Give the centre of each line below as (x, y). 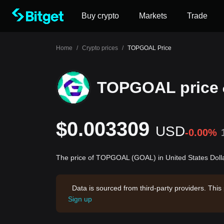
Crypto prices (100, 48)
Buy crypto (100, 16)
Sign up (80, 199)
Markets (153, 16)
